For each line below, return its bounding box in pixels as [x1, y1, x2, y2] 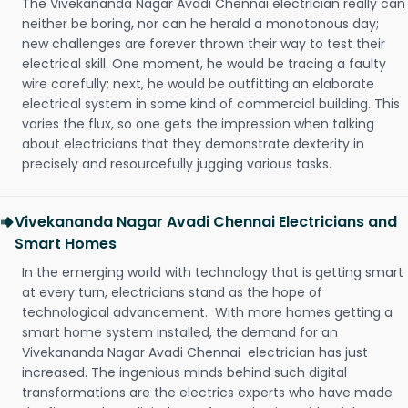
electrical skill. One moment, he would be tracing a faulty [22, 55, 386, 74]
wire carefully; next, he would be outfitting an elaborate [22, 75, 374, 94]
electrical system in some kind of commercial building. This [22, 95, 400, 114]
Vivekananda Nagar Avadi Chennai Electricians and [15, 211, 397, 233]
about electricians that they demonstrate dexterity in [22, 135, 364, 154]
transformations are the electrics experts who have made [22, 383, 393, 403]
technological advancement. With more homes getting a [22, 303, 393, 322]
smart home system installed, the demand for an [22, 323, 338, 342]
